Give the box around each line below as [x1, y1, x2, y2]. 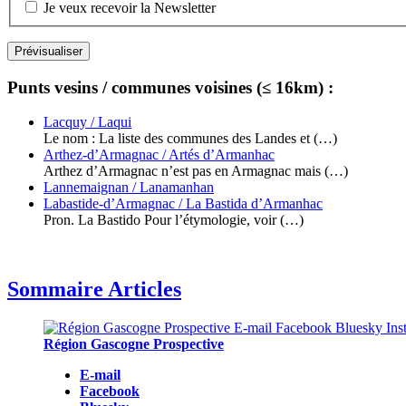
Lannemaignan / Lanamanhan [43, 179, 214, 196]
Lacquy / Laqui [43, 114, 131, 130]
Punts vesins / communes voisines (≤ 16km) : [7, 77, 333, 97]
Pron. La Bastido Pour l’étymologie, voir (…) [43, 212, 304, 228]
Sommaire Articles [7, 277, 181, 302]
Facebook [80, 383, 140, 400]
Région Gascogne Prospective [43, 336, 224, 353]
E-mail [80, 367, 121, 383]
